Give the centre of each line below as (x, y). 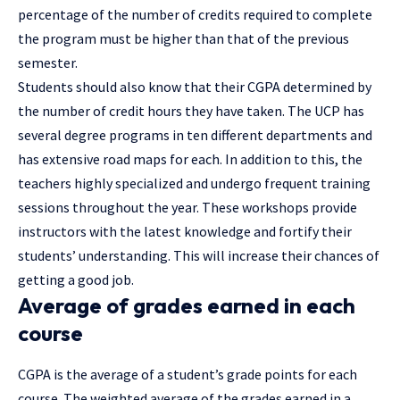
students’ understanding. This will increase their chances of (199, 256)
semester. (48, 63)
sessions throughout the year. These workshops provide (187, 208)
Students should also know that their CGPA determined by (195, 87)
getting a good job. (76, 280)
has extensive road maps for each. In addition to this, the (190, 159)
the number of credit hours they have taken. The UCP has (191, 111)
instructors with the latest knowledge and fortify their (185, 232)
